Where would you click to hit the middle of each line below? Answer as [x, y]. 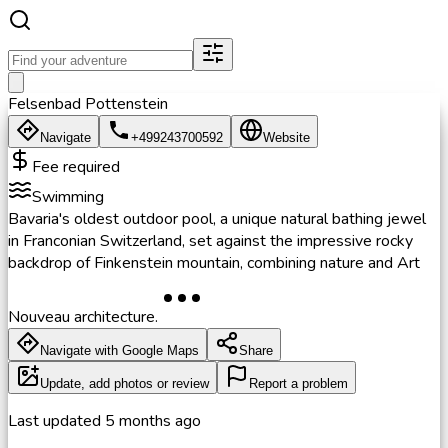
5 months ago [153, 421]
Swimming [68, 197]
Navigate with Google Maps [119, 350]
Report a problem [298, 383]
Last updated [56, 421]
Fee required [76, 167]
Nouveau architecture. [83, 317]
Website [286, 137]
